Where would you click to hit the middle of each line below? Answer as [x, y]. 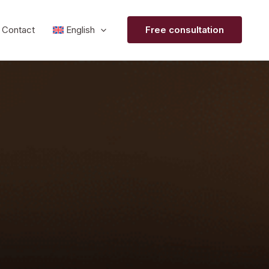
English [80, 30]
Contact [18, 30]
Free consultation [185, 30]
